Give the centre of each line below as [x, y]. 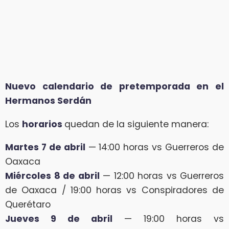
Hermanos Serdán [48, 100]
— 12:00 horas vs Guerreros [162, 176]
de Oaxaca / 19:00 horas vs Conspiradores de [114, 190]
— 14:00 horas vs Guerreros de [155, 147]
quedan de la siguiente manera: [136, 124]
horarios [43, 124]
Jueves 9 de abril [59, 219]
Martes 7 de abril [45, 147]
